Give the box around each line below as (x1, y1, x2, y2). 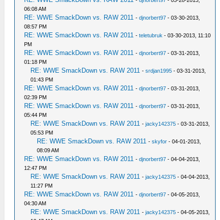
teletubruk (139, 32, 163, 38)
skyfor (152, 138, 167, 144)
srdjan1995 (145, 68, 172, 74)
